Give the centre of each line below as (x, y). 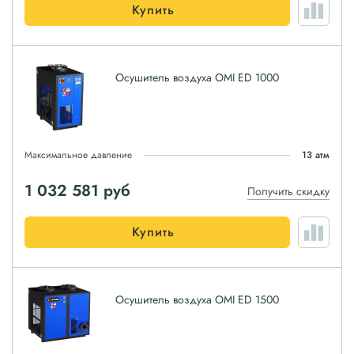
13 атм (316, 155)
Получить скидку (288, 191)
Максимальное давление (78, 155)
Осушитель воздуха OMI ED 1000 (197, 77)
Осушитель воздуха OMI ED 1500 (197, 299)
